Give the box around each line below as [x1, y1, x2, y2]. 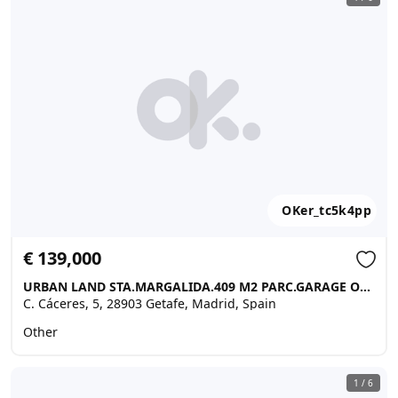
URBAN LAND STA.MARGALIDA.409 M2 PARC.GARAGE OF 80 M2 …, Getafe [360, 278, 370, 295]
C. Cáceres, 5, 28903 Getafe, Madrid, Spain [23, 295, 276, 312]
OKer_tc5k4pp [282, 202, 371, 219]
